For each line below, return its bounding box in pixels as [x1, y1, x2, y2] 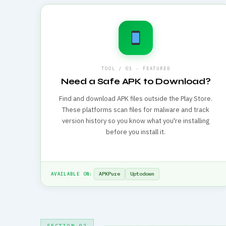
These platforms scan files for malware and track [62, 105, 210, 114]
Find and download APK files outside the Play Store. [59, 94, 213, 103]
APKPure [98, 170, 120, 177]
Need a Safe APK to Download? [61, 76, 211, 87]
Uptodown [130, 170, 154, 177]
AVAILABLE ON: [51, 171, 93, 177]
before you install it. [106, 128, 166, 136]
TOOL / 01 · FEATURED [101, 66, 171, 71]
